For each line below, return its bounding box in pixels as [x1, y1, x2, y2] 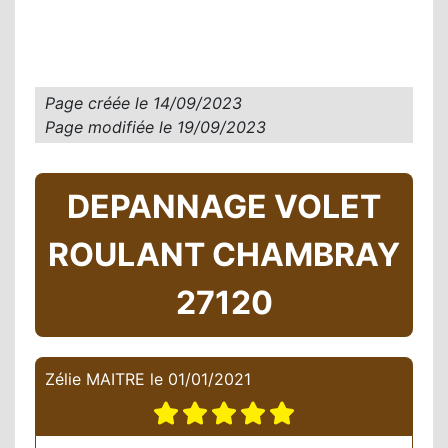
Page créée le [45, 93, 153, 114]
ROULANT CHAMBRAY [48, 235, 400, 275]
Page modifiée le [45, 117, 177, 138]
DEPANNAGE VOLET [67, 187, 381, 227]
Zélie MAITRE [45, 369, 145, 390]
